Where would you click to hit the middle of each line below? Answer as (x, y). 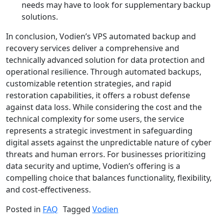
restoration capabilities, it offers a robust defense (98, 96)
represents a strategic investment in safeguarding (99, 131)
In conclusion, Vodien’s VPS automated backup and (101, 37)
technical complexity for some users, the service (95, 119)
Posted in (24, 209)
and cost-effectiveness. (48, 190)
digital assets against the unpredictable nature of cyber (109, 143)
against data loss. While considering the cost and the (104, 107)
